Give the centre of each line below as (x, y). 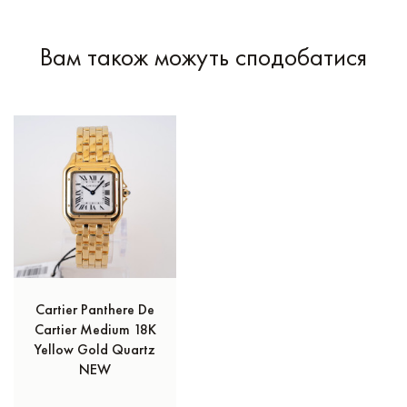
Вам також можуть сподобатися (203, 56)
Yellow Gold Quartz (95, 349)
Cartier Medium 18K (95, 329)
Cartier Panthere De (95, 309)
